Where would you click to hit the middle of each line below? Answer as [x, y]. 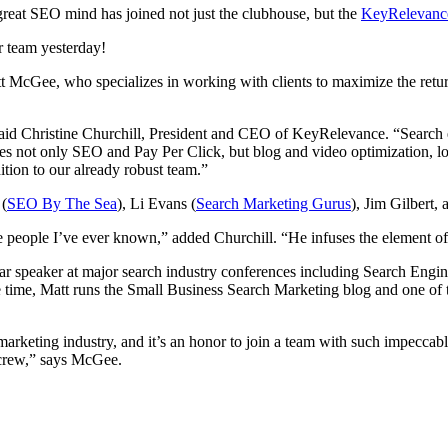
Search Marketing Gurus [273, 203]
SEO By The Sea [62, 203]
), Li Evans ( [156, 203]
